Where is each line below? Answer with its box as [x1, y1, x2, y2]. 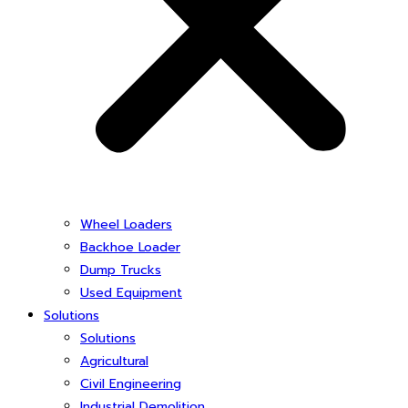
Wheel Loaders [80, 215, 172, 234]
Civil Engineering [80, 374, 181, 393]
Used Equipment [80, 283, 182, 302]
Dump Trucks [80, 260, 161, 280]
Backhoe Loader [80, 238, 180, 257]
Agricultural [80, 352, 148, 371]
